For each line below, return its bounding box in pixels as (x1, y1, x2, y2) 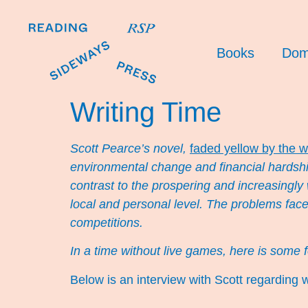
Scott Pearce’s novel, (70, 141, 190, 155)
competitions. (70, 215, 146, 230)
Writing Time (70, 96, 221, 127)
